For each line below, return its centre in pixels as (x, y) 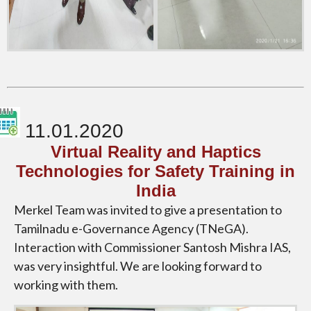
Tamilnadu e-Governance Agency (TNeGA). (131, 228)
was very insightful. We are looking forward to (138, 266)
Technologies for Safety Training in (155, 171)
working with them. (66, 284)
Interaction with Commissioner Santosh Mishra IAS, (152, 247)
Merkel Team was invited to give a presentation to (148, 209)
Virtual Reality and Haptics (155, 151)
